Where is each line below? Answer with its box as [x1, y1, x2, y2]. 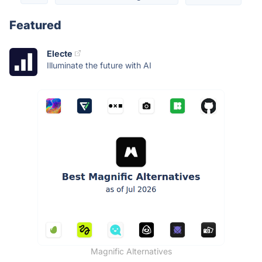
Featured [9, 18, 61, 32]
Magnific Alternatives [90, 246, 172, 256]
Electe [47, 48, 73, 58]
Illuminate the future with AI [47, 60, 151, 70]
